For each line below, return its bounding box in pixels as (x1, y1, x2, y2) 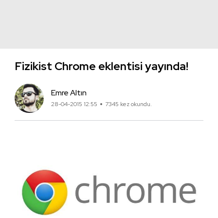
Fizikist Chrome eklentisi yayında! (15, 59, 188, 73)
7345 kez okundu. (105, 100, 152, 108)
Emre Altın (51, 88, 87, 98)
